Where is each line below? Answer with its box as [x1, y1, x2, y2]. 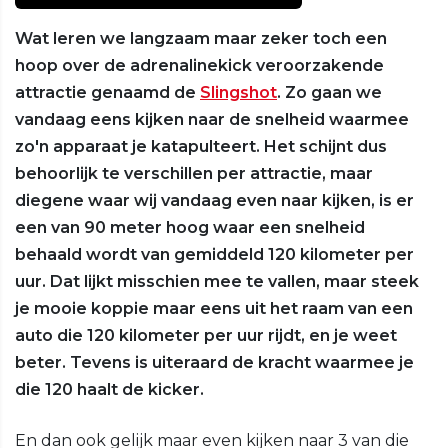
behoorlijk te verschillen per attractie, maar [15, 164, 373, 184]
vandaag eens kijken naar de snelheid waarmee [15, 110, 409, 130]
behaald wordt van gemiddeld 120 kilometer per [15, 245, 414, 265]
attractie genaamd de [15, 83, 200, 103]
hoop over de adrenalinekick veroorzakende [15, 56, 384, 76]
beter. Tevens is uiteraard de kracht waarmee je [15, 353, 414, 373]
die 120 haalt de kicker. [15, 380, 204, 400]
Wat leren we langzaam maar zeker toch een [15, 29, 387, 49]
